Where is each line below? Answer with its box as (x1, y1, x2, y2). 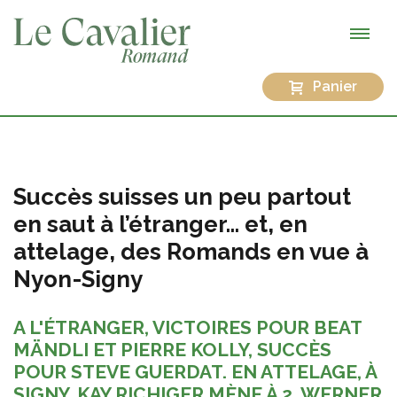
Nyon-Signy (13, 265, 143, 292)
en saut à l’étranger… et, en (13, 210, 307, 237)
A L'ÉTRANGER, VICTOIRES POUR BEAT (13, 315, 362, 339)
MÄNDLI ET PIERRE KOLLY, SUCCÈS (13, 338, 331, 361)
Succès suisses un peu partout (13, 183, 351, 210)
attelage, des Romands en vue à (13, 237, 369, 265)
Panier (313, 77, 357, 95)
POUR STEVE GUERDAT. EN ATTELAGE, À (13, 360, 377, 383)
